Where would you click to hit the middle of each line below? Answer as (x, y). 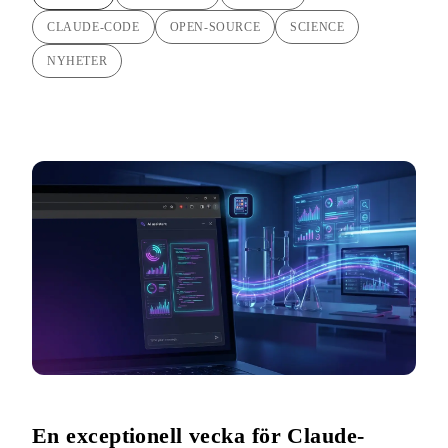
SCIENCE (317, 27)
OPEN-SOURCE (215, 27)
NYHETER (77, 61)
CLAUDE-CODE (93, 27)
